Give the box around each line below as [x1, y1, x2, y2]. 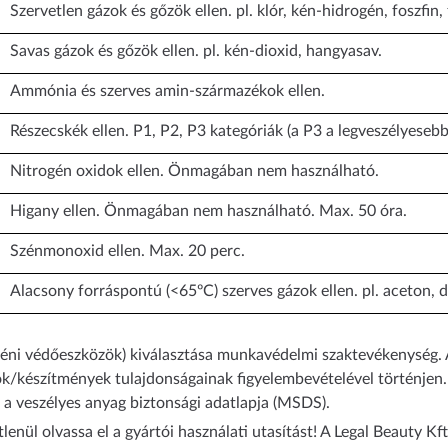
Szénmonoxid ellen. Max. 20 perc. [10, 243, 245, 260]
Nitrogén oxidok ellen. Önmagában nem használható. [10, 163, 379, 180]
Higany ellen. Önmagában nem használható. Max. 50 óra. [10, 203, 407, 220]
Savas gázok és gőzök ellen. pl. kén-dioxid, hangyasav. [10, 43, 382, 60]
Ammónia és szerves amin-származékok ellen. [10, 83, 325, 100]
